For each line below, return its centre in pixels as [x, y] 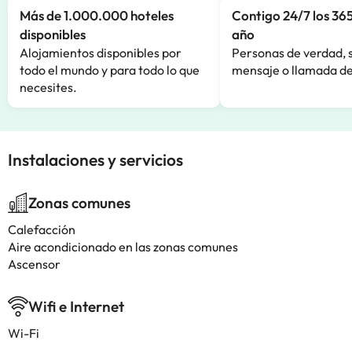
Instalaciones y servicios [95, 159]
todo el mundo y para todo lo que [110, 70]
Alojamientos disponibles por [101, 53]
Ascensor [34, 264]
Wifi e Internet [76, 306]
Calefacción [42, 229]
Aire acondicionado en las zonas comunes [123, 247]
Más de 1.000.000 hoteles [97, 15]
